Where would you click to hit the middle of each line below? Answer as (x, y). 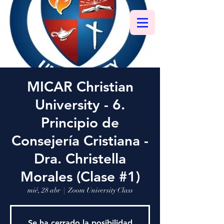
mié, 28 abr (44, 190)
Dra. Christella (80, 158)
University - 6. (80, 104)
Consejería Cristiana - (80, 140)
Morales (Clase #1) (80, 176)
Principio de (80, 122)
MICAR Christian (80, 86)
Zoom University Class (100, 190)
